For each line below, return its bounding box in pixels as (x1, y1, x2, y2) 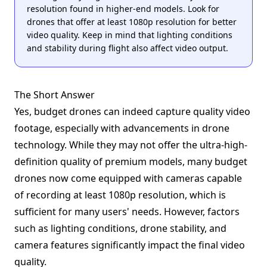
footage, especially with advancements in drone (14, 122, 229, 135)
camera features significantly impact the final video (14, 238, 245, 252)
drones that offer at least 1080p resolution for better (27, 16, 237, 27)
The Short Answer (14, 88, 95, 101)
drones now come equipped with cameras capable (14, 172, 242, 185)
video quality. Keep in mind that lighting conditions (27, 29, 232, 41)
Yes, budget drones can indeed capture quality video (14, 105, 250, 118)
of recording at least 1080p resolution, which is (14, 188, 226, 201)
